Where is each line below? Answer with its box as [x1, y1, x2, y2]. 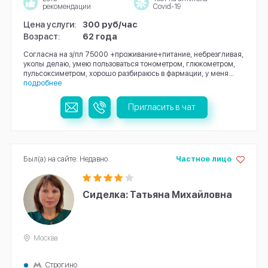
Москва [33, 233, 59, 243]
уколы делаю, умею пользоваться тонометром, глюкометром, [23, 59, 235, 68]
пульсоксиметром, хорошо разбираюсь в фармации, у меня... [23, 68, 234, 78]
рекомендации [42, 2, 91, 11]
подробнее [23, 78, 62, 87]
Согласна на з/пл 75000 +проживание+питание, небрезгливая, [23, 49, 243, 59]
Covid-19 [153, 2, 181, 11]
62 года [83, 31, 118, 41]
